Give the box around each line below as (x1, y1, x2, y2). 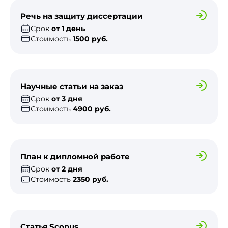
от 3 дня (51, 94, 82, 103)
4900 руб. (73, 104, 111, 113)
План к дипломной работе (20, 152, 130, 162)
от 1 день (51, 23, 85, 33)
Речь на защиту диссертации (20, 11, 143, 21)
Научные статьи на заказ (20, 81, 123, 92)
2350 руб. (73, 174, 108, 184)
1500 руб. (73, 34, 108, 43)
